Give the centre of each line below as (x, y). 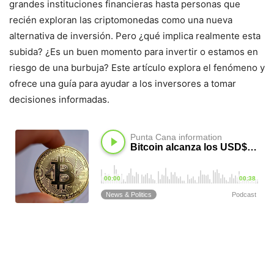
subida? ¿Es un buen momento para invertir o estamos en (134, 51)
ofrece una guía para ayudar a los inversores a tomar (123, 83)
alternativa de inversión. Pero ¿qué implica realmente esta (135, 35)
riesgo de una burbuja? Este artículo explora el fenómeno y (137, 67)
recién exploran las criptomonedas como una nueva (121, 20)
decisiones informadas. (59, 99)
